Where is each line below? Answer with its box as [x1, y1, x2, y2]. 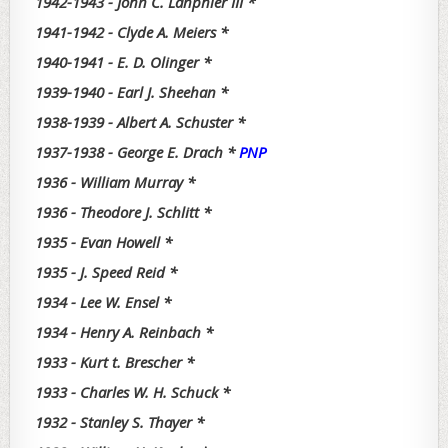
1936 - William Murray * [35, 171, 195, 192]
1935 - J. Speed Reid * [35, 261, 177, 282]
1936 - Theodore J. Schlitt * [35, 201, 211, 222]
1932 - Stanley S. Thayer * [35, 411, 204, 432]
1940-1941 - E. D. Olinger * [35, 51, 211, 72]
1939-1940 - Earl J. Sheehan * [35, 81, 228, 102]
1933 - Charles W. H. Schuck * [35, 381, 230, 402]
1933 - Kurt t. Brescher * [35, 351, 194, 372]
